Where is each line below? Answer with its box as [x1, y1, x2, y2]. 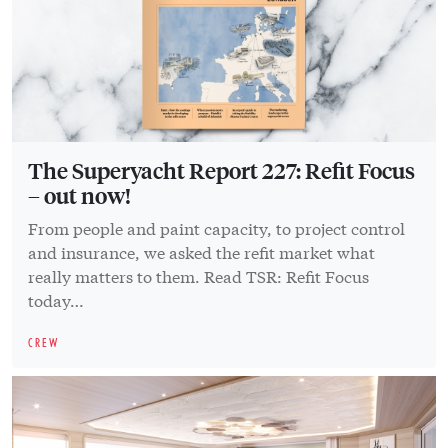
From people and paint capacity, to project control [28, 216, 405, 240]
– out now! [28, 181, 131, 210]
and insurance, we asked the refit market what [28, 240, 375, 264]
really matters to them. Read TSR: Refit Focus [28, 264, 369, 288]
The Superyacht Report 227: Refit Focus [28, 156, 415, 185]
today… [28, 288, 84, 312]
